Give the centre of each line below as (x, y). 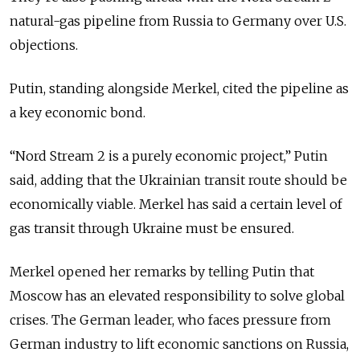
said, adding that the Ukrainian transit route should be (178, 180)
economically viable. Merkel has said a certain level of (176, 205)
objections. (44, 45)
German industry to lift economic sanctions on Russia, (179, 344)
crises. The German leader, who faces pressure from (170, 320)
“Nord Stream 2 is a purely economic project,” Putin (169, 156)
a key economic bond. (78, 113)
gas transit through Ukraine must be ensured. (152, 229)
